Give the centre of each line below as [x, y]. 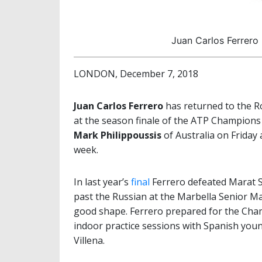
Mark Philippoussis [118, 135]
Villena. [89, 240]
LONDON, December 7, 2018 [136, 73]
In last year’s [102, 182]
